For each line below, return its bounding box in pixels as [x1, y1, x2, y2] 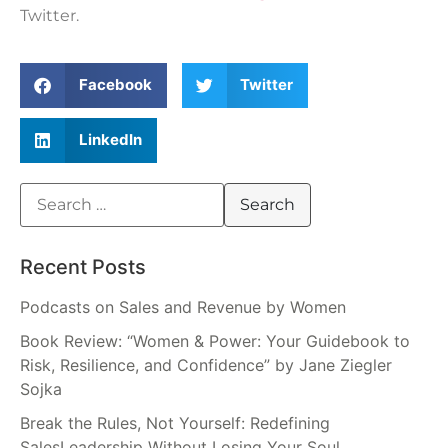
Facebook [78, 75, 152, 95]
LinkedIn [78, 130, 142, 150]
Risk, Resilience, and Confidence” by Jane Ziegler [20, 355, 392, 376]
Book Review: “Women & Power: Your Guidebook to [20, 331, 410, 352]
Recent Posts [20, 255, 146, 280]
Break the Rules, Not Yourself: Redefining [20, 413, 330, 434]
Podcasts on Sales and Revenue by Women [20, 297, 346, 318]
